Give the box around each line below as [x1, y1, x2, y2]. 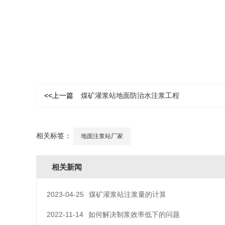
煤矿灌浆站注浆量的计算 [89, 190, 166, 198]
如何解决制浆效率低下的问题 [88, 210, 180, 218]
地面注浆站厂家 [81, 133, 123, 140]
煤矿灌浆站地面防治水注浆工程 [81, 91, 179, 99]
